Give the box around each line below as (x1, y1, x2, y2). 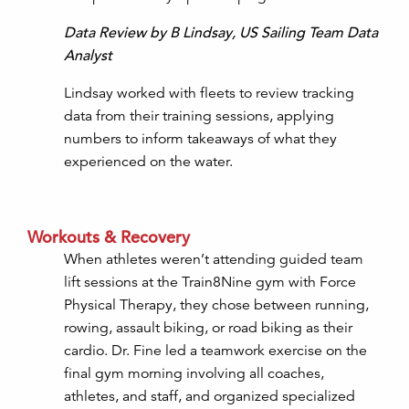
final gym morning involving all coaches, (64, 364, 324, 383)
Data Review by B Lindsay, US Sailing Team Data (64, 24, 378, 43)
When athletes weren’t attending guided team (64, 250, 363, 269)
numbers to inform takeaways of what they (64, 130, 337, 149)
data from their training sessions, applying (64, 107, 334, 126)
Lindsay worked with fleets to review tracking (64, 84, 354, 103)
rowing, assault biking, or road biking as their (64, 319, 352, 338)
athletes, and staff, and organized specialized (64, 387, 355, 406)
